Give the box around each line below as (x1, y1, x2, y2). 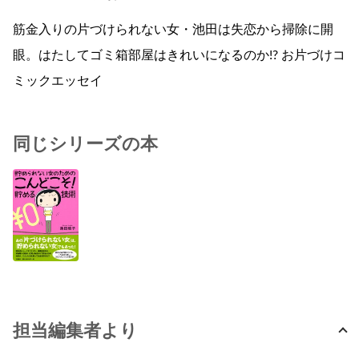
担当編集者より (13, 322, 138, 341)
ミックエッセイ (13, 75, 103, 88)
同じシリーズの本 (13, 135, 158, 154)
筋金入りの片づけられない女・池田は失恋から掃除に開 (13, 23, 333, 37)
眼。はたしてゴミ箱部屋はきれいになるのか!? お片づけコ (13, 49, 345, 63)
